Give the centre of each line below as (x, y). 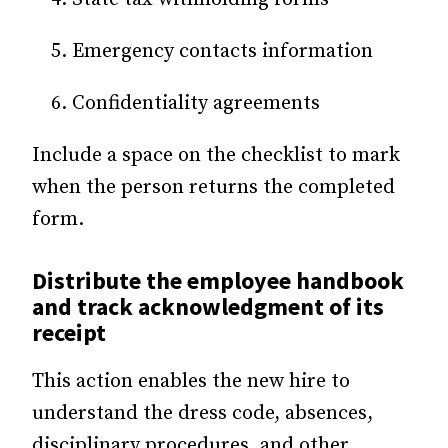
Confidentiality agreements (196, 103)
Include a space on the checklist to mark (216, 155)
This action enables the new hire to (191, 381)
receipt (69, 332)
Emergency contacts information (222, 51)
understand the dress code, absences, (202, 413)
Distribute (89, 280)
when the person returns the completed (213, 187)
